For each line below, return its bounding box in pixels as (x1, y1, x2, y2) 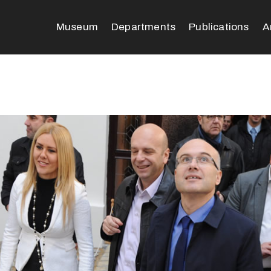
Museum (56, 21, 98, 33)
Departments (111, 21, 176, 33)
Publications (189, 21, 249, 33)
